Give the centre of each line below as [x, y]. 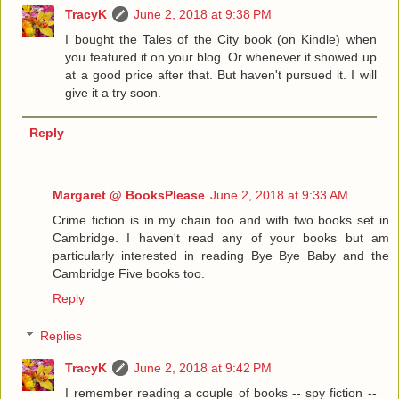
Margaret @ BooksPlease [129, 195]
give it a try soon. [114, 93]
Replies [61, 335]
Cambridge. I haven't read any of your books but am [221, 238]
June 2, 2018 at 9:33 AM [279, 195]
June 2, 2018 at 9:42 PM [203, 367]
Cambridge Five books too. [129, 274]
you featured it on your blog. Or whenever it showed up [221, 57]
